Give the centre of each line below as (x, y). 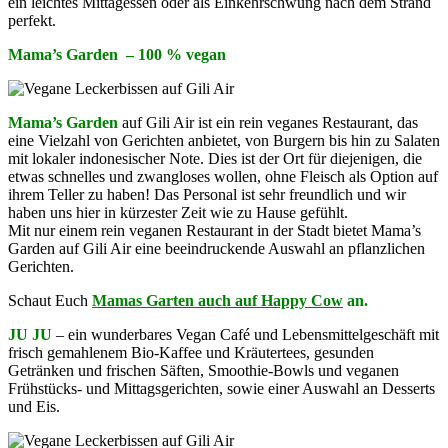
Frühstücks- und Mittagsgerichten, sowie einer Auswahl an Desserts (221, 388)
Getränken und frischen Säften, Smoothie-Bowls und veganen (203, 370)
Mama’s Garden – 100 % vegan (117, 54)
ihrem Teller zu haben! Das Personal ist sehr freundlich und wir (207, 194)
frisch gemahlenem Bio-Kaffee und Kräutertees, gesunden (191, 352)
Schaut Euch (50, 300)
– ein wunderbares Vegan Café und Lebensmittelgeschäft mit (245, 334)
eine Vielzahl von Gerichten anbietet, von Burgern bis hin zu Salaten (224, 140)
